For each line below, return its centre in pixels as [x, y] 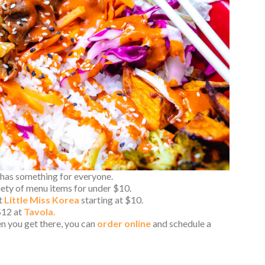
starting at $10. [111, 199]
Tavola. [40, 211]
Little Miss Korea [42, 199]
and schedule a [181, 223]
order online [124, 223]
